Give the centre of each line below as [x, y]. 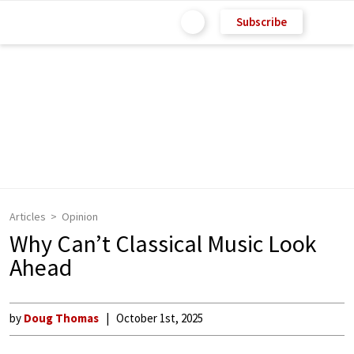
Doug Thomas [61, 318]
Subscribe [262, 21]
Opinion [80, 217]
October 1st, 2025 [160, 318]
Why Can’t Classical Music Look [163, 243]
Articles [28, 217]
